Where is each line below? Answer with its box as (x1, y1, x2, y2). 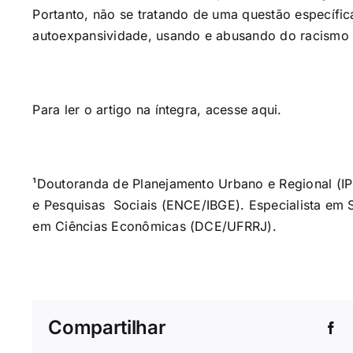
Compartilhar (48, 316, 166, 339)
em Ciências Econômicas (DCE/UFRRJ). (32, 218, 277, 234)
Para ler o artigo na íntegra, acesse (32, 102, 252, 117)
